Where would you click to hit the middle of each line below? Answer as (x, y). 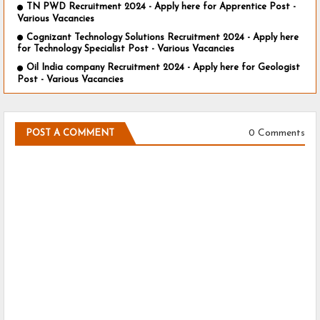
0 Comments (277, 134)
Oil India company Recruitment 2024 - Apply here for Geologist (163, 68)
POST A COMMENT (70, 133)
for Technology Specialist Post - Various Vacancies (126, 49)
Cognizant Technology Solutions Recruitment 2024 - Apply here (162, 37)
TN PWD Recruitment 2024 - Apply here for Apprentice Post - (161, 7)
